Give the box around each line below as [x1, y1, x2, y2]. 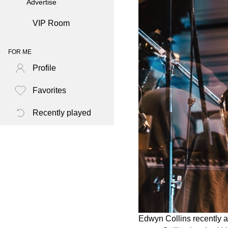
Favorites [33, 86, 66, 95]
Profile [33, 64, 56, 73]
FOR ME [8, 48, 32, 56]
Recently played [33, 108, 91, 118]
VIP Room [33, 19, 70, 28]
